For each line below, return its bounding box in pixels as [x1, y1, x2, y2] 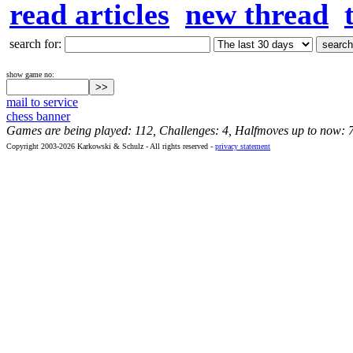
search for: [9, 37, 65, 50]
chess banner [6, 110, 70, 123]
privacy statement [215, 142, 270, 150]
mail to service [6, 95, 78, 109]
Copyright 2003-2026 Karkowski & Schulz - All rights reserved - [6, 142, 215, 150]
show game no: [6, 70, 54, 79]
